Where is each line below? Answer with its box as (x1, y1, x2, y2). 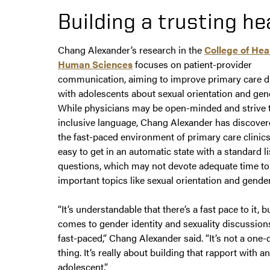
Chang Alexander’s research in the (58, 43, 204, 57)
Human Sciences (58, 57, 133, 72)
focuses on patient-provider (133, 57, 252, 72)
